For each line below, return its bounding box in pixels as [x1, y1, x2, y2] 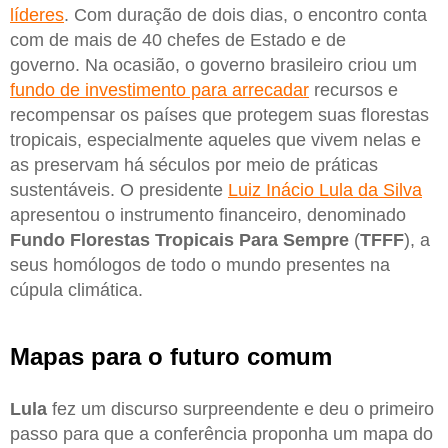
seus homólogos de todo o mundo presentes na [10, 254, 390, 275]
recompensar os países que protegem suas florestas [10, 104, 429, 125]
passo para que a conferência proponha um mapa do [10, 424, 433, 445]
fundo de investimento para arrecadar [10, 79, 309, 100]
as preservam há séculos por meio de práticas [10, 154, 378, 175]
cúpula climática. [10, 279, 143, 300]
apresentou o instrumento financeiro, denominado [10, 204, 406, 225]
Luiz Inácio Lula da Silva [228, 179, 422, 200]
